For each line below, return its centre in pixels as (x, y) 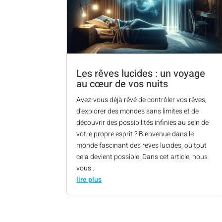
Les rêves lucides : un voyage (141, 73)
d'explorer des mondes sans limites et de (138, 111)
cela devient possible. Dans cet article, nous (142, 157)
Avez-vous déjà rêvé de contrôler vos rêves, (142, 100)
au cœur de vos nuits (122, 84)
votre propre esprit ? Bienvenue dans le (135, 134)
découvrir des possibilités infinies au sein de (143, 122)
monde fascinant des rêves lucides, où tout (142, 145)
